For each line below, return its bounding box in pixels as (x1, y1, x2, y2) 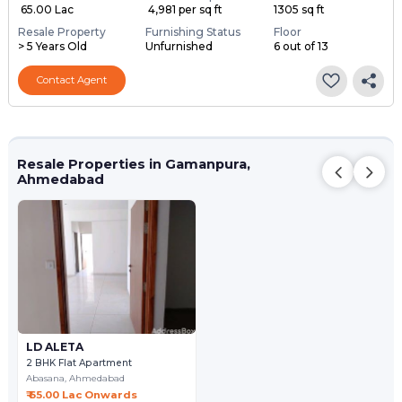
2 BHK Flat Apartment (26, 357, 133, 370)
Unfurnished (145, 39, 214, 53)
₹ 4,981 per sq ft (145, 2, 223, 16)
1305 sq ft (273, 2, 325, 16)
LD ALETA (26, 339, 84, 354)
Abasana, (26, 372, 70, 385)
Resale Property (17, 24, 106, 39)
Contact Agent (36, 74, 107, 87)
